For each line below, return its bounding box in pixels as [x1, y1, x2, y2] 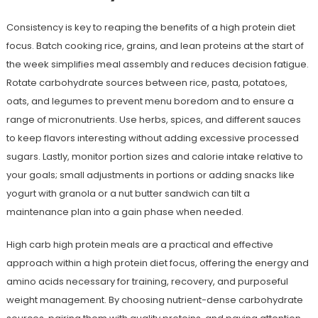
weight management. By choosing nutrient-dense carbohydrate [6, 293, 303, 307]
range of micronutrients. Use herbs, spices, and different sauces [6, 113, 301, 126]
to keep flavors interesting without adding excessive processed [6, 131, 299, 145]
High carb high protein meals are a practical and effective [6, 238, 273, 251]
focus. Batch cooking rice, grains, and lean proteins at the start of [6, 39, 304, 53]
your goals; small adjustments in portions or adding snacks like [6, 168, 295, 182]
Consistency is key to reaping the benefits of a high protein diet [6, 21, 295, 34]
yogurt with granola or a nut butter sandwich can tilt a [6, 187, 250, 200]
